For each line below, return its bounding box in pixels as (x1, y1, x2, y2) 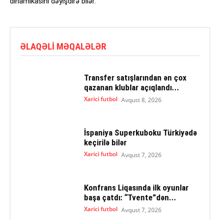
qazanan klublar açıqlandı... (83, 82, 179, 92)
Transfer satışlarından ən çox (83, 72, 187, 82)
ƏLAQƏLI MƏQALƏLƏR (20, 40, 106, 52)
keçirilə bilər (83, 137, 127, 147)
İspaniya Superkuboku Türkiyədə (83, 127, 197, 137)
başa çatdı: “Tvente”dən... (83, 192, 176, 202)
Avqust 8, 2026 (121, 95, 162, 104)
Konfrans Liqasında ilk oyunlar (83, 182, 189, 192)
